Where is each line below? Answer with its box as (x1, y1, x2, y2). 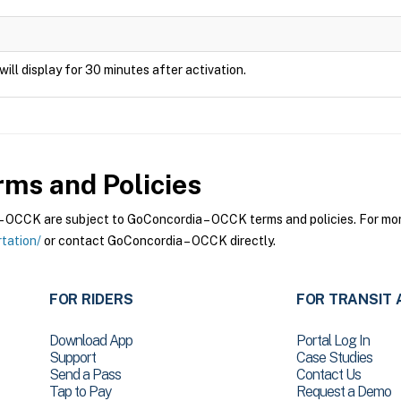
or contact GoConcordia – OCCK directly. (41, 234, 276, 248)
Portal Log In (295, 332, 370, 349)
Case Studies (295, 349, 372, 366)
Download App (48, 332, 132, 349)
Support (48, 349, 96, 366)
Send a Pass (48, 366, 121, 383)
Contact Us (295, 366, 361, 383)
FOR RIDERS (48, 291, 133, 308)
